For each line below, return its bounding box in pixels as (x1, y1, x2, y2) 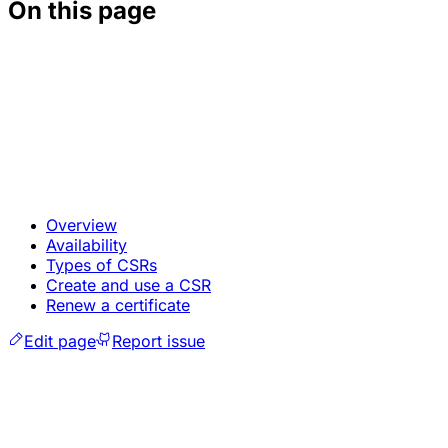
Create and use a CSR (46, 274, 211, 295)
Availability (46, 234, 127, 255)
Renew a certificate (46, 294, 190, 315)
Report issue (112, 330, 205, 351)
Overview (46, 214, 117, 235)
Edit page (24, 330, 96, 351)
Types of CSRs (46, 254, 157, 275)
